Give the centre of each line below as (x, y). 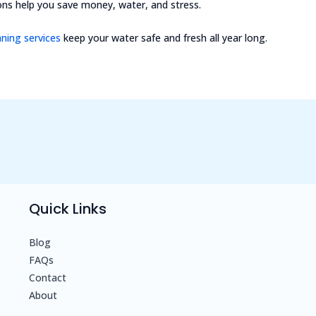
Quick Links (67, 209)
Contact (47, 278)
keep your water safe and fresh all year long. (164, 38)
